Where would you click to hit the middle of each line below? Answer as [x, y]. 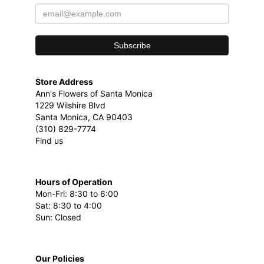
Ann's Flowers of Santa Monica [94, 94]
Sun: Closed [58, 217]
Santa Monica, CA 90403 [84, 117]
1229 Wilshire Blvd [70, 105]
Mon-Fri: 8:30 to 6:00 [77, 194]
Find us [49, 141]
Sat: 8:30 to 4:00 [69, 206]
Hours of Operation [74, 182]
